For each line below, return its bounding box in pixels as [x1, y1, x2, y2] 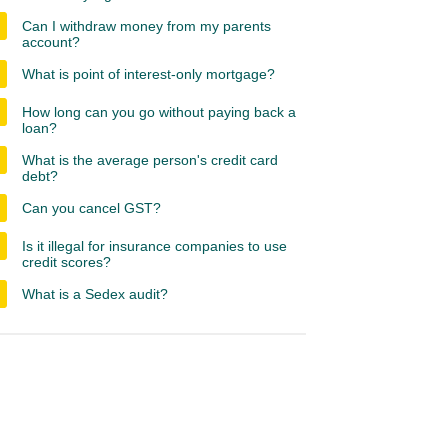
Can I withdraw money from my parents [22, 18, 271, 34]
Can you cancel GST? [22, 200, 161, 216]
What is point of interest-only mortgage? [22, 66, 275, 82]
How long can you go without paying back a [22, 104, 296, 120]
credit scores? [22, 254, 111, 270]
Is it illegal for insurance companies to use [22, 238, 287, 254]
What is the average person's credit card [22, 152, 278, 168]
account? [22, 34, 80, 50]
